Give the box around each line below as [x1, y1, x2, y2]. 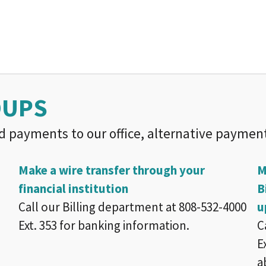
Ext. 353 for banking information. [18, 217, 189, 233]
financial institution [18, 180, 128, 197]
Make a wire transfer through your [18, 162, 205, 178]
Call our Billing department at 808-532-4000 [18, 199, 246, 215]
